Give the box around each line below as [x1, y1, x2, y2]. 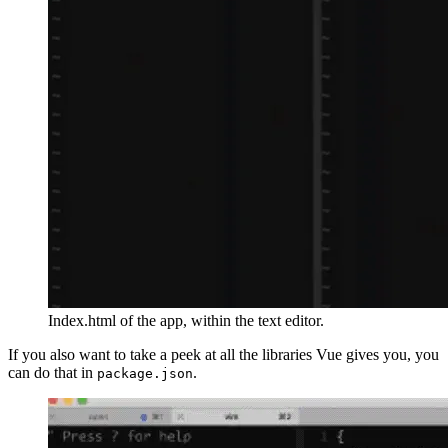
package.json [97, 366, 193, 382]
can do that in [8, 364, 97, 382]
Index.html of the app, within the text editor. [48, 312, 324, 330]
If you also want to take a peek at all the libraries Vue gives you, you [8, 346, 439, 364]
